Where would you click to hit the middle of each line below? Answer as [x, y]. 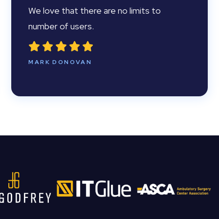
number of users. [61, 26]
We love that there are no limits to [95, 11]
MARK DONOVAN [60, 62]
